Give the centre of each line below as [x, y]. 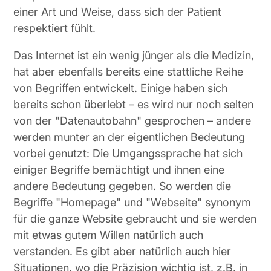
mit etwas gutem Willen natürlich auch [109, 235]
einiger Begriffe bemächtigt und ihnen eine [119, 170]
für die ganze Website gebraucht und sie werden [135, 219]
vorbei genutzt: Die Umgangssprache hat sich [128, 153]
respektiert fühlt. [55, 28]
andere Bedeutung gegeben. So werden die [122, 186]
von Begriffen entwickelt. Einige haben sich [121, 88]
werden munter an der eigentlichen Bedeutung [129, 137]
